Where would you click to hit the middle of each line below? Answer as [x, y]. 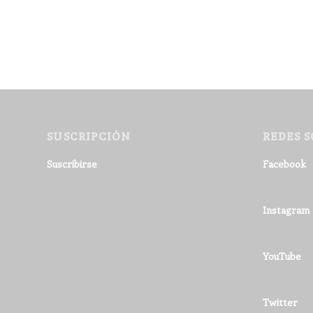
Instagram [286, 210]
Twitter [280, 302]
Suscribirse [72, 163]
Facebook [284, 163]
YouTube [282, 256]
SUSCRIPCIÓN [89, 136]
